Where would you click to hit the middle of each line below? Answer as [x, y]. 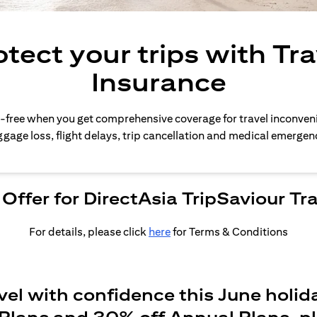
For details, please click [89, 232]
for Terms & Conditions [229, 232]
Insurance [158, 82]
